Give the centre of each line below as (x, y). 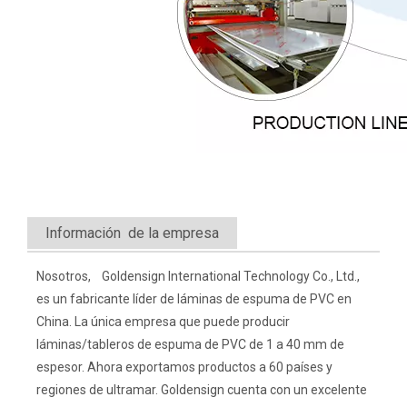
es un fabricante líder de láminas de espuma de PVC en (194, 299)
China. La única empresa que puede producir (163, 322)
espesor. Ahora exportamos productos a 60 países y (184, 367)
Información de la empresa (132, 233)
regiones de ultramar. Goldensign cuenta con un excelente (202, 390)
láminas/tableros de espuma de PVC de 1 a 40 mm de (190, 344)
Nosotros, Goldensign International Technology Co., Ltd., (198, 276)
